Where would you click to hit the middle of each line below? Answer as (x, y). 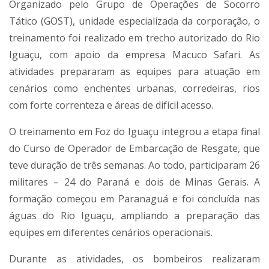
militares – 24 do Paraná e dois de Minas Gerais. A (134, 182)
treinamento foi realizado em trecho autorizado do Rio (134, 38)
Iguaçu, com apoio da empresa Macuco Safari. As (134, 55)
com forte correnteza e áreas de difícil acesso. (111, 105)
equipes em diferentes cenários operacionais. (111, 233)
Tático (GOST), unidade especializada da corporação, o (134, 21)
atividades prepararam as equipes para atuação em (134, 72)
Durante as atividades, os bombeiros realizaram (134, 259)
